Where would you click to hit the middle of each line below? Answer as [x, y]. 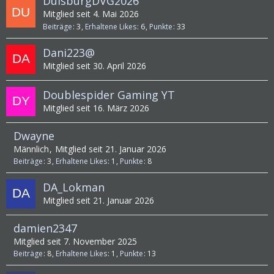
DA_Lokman [74, 187]
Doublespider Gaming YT [109, 95]
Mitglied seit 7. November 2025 [75, 241]
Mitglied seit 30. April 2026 [94, 66]
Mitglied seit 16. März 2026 [96, 108]
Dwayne [34, 135]
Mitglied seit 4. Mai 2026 [91, 14]
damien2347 [45, 228]
